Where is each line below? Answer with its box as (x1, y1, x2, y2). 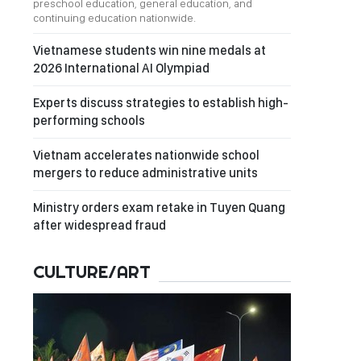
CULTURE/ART (33, 260, 151, 283)
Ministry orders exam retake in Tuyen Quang (33, 200, 285, 215)
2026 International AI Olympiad (33, 60, 210, 76)
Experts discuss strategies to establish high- (33, 95, 288, 110)
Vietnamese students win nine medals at (33, 43, 266, 58)
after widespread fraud (33, 218, 166, 233)
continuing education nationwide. (33, 11, 196, 24)
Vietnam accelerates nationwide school (33, 147, 259, 163)
